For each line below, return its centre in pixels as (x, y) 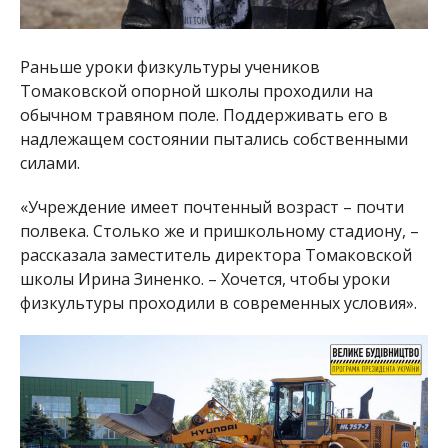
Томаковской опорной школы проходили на (196, 90)
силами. (49, 162)
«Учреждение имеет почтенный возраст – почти (211, 206)
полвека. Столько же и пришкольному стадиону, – (219, 230)
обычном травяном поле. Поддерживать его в (203, 114)
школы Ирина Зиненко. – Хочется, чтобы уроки (204, 278)
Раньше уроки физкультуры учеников (169, 66)
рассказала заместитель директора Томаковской (215, 254)
